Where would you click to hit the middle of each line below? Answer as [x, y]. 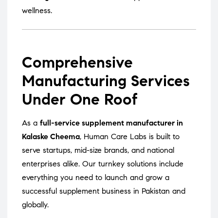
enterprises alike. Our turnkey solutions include [103, 164]
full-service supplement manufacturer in [111, 123]
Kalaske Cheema [51, 137]
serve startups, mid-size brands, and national [98, 150]
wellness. [37, 11]
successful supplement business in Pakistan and [104, 191]
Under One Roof [80, 100]
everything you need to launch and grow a [96, 178]
